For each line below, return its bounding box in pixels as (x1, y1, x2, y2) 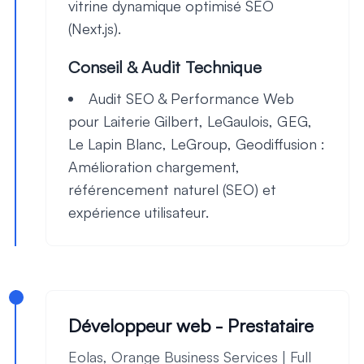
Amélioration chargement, (68, 158, 240, 175)
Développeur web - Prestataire (68, 314, 314, 336)
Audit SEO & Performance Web (89, 89, 294, 107)
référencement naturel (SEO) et (68, 180, 276, 198)
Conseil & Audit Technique (68, 57, 262, 77)
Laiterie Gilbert (103, 112, 199, 130)
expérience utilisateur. (68, 203, 209, 221)
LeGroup (171, 135, 227, 153)
